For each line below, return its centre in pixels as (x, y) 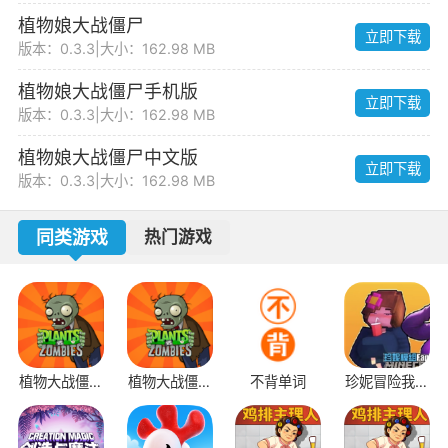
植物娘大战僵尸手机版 (107, 91)
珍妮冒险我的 (387, 381)
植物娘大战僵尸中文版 (107, 158)
